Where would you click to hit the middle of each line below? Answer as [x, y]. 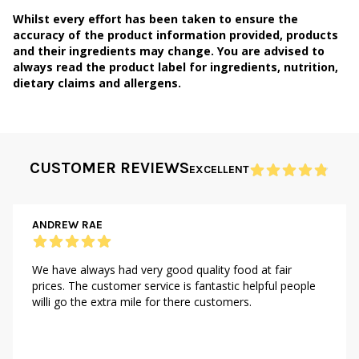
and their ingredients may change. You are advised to [169, 51]
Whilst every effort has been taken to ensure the [155, 19]
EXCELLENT [219, 169]
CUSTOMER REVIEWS [109, 168]
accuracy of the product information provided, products [175, 35]
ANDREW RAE [67, 225]
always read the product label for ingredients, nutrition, [175, 67]
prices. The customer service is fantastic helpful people [174, 286]
